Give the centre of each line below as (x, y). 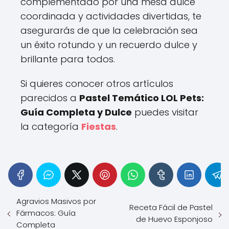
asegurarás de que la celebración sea (109, 30)
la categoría (51, 127)
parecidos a (50, 98)
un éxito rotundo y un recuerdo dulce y (109, 45)
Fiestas (99, 127)
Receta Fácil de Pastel (171, 207)
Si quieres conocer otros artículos (97, 84)
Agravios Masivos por (56, 201)
